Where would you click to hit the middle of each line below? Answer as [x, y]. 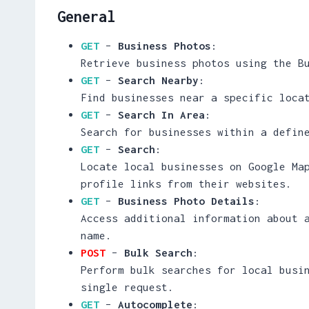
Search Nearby [158, 80]
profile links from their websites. [186, 183]
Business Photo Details [186, 200]
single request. [127, 287]
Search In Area [161, 114]
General [86, 16]
